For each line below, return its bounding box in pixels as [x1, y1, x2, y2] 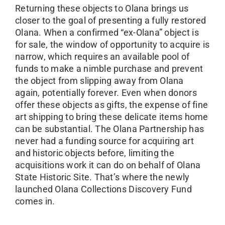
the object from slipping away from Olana [15, 75, 184, 86]
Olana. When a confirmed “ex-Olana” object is [15, 27, 199, 38]
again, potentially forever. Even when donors [15, 87, 197, 98]
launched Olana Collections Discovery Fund [15, 183, 192, 194]
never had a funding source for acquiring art [15, 135, 194, 146]
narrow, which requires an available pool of [15, 51, 190, 62]
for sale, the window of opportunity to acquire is [15, 39, 210, 50]
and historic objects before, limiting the [15, 147, 175, 158]
